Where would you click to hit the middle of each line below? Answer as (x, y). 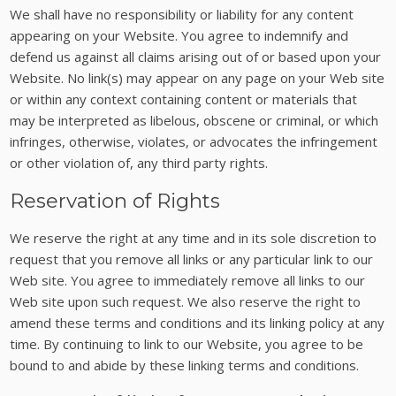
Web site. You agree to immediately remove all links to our (188, 281)
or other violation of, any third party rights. (139, 162)
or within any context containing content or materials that (184, 99)
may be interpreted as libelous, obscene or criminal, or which (194, 120)
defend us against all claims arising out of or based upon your (196, 56)
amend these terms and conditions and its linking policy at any (198, 323)
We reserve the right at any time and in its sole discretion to (194, 238)
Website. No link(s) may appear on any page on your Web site (198, 77)
